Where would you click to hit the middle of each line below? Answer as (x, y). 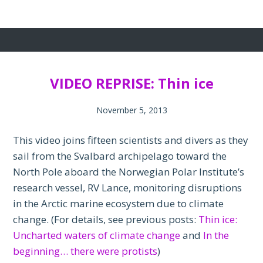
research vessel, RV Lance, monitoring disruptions (128, 188)
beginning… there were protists (85, 251)
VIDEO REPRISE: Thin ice (131, 83)
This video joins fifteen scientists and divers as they (131, 140)
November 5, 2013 (131, 110)
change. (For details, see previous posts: (106, 220)
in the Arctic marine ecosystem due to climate (119, 204)
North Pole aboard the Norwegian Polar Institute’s (129, 172)
